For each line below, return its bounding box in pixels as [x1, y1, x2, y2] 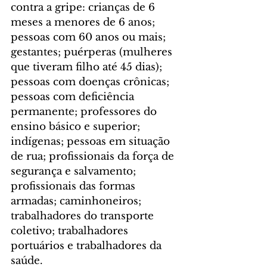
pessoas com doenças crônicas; [11, 75, 172, 88]
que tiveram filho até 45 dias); [11, 60, 165, 73]
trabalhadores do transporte [11, 209, 157, 222]
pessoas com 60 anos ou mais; [11, 30, 169, 44]
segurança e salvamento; [11, 164, 139, 178]
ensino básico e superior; [11, 120, 143, 133]
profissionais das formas [11, 179, 138, 193]
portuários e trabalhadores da [11, 239, 164, 252]
